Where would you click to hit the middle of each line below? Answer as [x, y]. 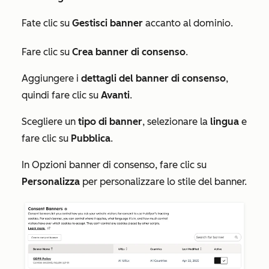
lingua [225, 122]
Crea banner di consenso [129, 52]
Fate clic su [47, 23]
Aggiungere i [51, 79]
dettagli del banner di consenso [153, 79]
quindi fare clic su [61, 95]
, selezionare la [176, 122]
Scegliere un [50, 122]
